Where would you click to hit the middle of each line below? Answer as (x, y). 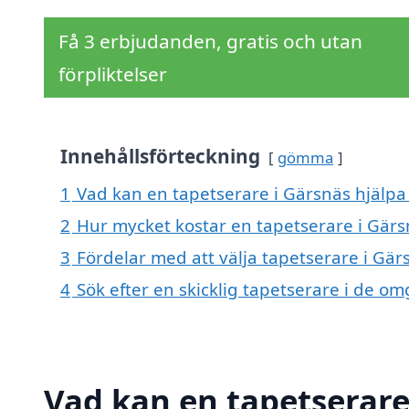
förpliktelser (113, 74)
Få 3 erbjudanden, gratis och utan (210, 42)
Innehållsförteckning (160, 157)
